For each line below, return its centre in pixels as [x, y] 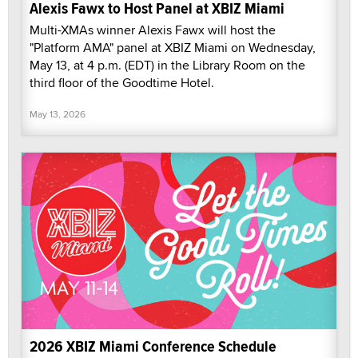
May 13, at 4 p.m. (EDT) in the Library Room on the [167, 65]
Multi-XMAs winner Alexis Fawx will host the [153, 30]
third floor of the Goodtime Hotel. [122, 82]
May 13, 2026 [58, 113]
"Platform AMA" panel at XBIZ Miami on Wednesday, [173, 47]
